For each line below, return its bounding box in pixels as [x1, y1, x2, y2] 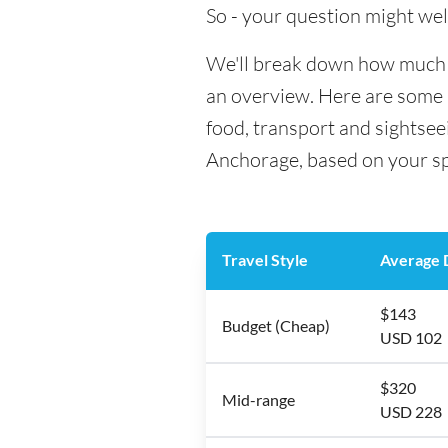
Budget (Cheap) [222, 316, 330, 335]
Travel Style [222, 250, 308, 269]
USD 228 [380, 402, 442, 421]
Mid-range [222, 390, 295, 409]
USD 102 [380, 328, 442, 347]
